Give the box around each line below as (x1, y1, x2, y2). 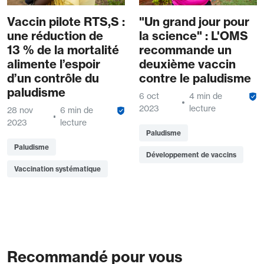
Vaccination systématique (14, 164, 101, 174)
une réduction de (7, 28, 103, 44)
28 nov (7, 105, 33, 116)
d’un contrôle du (7, 71, 99, 86)
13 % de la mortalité (7, 42, 119, 58)
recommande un (139, 42, 232, 58)
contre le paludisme (139, 71, 251, 86)
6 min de (60, 105, 93, 116)
